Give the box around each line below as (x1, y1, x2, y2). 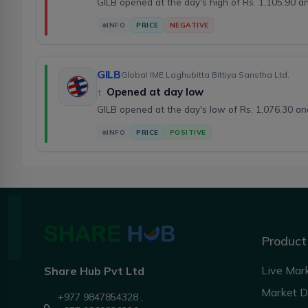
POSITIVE (169, 128, 206, 137)
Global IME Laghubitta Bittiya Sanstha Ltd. (120, 69, 289, 80)
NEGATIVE (169, 21, 209, 30)
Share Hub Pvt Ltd (44, 264, 144, 278)
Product (261, 233, 307, 250)
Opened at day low (107, 85, 203, 99)
